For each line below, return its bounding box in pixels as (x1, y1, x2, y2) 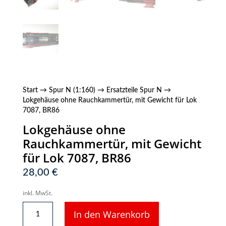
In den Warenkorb (73, 208, 150, 221)
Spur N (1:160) (48, 86, 95, 94)
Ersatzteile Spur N (106, 86, 162, 94)
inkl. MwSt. (22, 188, 52, 197)
